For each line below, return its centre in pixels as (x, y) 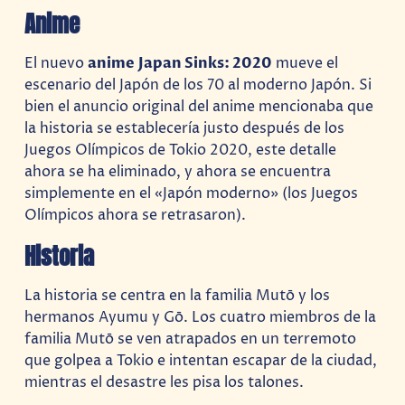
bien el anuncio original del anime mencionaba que (199, 107)
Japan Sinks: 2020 (206, 64)
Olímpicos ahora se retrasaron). (136, 216)
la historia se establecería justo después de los (185, 129)
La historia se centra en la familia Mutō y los (178, 295)
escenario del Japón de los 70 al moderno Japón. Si (198, 85)
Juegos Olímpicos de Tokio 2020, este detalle (181, 151)
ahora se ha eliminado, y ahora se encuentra (178, 172)
